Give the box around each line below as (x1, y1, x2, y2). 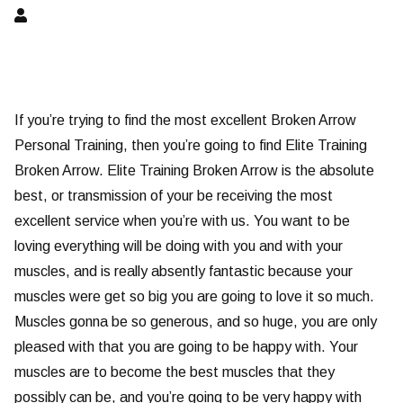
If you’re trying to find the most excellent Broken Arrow (14, 112, 356, 129)
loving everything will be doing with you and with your (14, 238, 343, 255)
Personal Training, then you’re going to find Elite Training (14, 138, 367, 154)
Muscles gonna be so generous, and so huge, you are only (14, 314, 377, 330)
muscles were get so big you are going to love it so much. (14, 289, 374, 305)
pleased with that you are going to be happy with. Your (14, 339, 358, 355)
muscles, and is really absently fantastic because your (14, 264, 353, 280)
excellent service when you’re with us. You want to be (14, 213, 350, 229)
